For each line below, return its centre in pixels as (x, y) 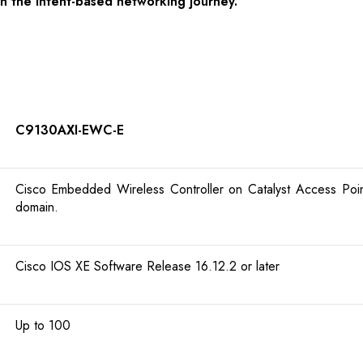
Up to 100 (43, 326)
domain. (36, 207)
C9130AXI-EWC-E (69, 130)
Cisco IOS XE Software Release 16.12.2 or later (147, 267)
